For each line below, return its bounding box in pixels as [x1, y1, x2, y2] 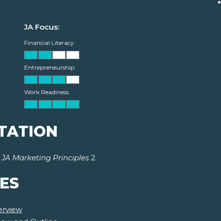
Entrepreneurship [24, 64, 74, 72]
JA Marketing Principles [1, 153, 89, 163]
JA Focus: [24, 22, 59, 32]
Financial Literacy [24, 39, 74, 47]
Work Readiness [24, 88, 69, 96]
